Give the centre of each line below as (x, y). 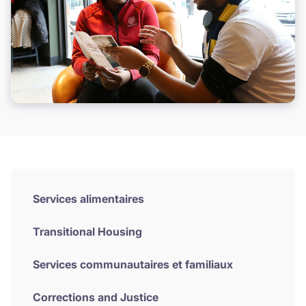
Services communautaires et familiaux (133, 264)
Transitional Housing (87, 231)
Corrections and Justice (96, 297)
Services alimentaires (88, 198)
